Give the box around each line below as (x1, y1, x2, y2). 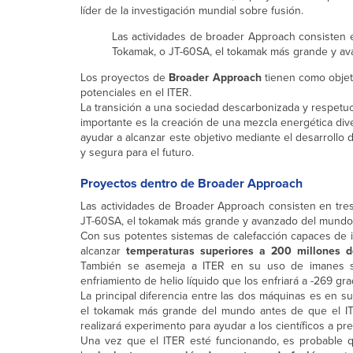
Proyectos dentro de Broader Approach (80, 174, 303, 193)
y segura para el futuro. (80, 144, 194, 162)
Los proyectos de (80, 69, 169, 87)
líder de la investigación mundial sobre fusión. (80, 2, 303, 20)
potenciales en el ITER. (80, 84, 191, 102)
